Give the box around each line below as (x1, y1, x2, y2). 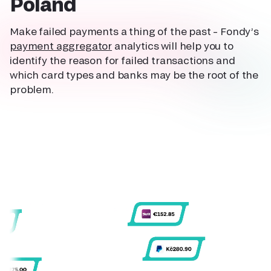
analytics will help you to (112, 40, 233, 52)
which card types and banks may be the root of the (10, 69, 259, 81)
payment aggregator (10, 40, 113, 52)
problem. (10, 83, 54, 96)
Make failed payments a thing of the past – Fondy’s (10, 25, 259, 38)
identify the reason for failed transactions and (10, 54, 235, 67)
